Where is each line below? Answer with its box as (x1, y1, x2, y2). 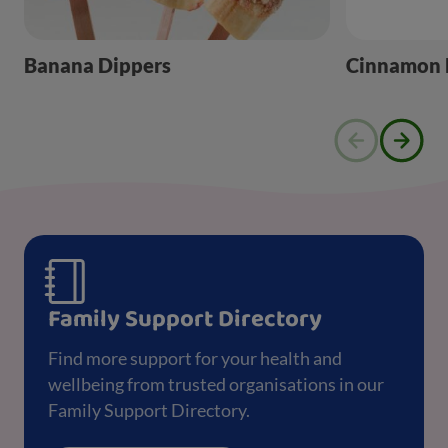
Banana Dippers (24, 52, 171, 77)
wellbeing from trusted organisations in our (48, 372, 384, 395)
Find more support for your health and (48, 346, 342, 369)
